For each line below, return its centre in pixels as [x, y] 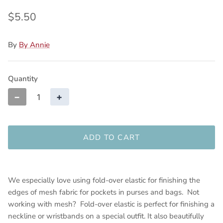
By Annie [34, 45]
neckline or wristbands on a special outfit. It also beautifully [106, 216]
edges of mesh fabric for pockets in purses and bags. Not [104, 192]
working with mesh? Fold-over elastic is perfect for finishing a [111, 204]
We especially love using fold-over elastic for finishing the [104, 180]
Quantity [23, 79]
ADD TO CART [111, 137]
